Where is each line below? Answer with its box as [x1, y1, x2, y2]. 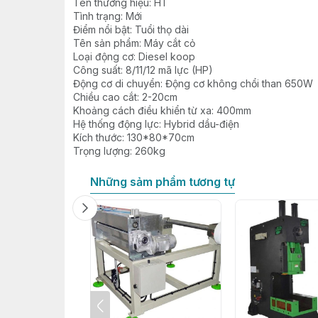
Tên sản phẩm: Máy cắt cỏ [72, 37, 195, 49]
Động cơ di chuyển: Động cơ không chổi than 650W [72, 77, 313, 89]
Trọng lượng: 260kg [72, 145, 165, 157]
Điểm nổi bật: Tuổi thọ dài [72, 23, 189, 35]
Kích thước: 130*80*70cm [72, 131, 194, 143]
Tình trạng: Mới [72, 10, 142, 22]
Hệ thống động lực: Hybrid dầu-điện [72, 118, 239, 130]
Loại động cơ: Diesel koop [72, 50, 195, 62]
